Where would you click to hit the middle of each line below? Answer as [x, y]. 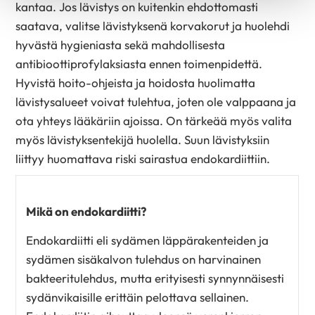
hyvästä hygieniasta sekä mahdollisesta [121, 44]
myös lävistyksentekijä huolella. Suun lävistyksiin [143, 139]
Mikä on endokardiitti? [86, 212]
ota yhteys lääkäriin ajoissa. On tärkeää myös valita [154, 120]
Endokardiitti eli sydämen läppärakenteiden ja [147, 240]
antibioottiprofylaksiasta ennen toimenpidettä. [139, 63]
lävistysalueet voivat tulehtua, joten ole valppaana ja [156, 101]
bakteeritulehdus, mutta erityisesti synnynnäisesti [155, 278]
